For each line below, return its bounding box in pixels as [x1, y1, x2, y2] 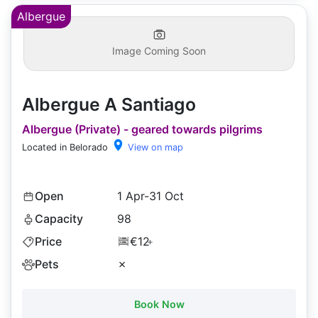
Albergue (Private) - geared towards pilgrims [22, 122, 263, 137]
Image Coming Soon [112, 45, 206, 57]
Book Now [133, 298, 185, 311]
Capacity [35, 212, 83, 226]
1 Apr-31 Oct [116, 189, 184, 204]
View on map [125, 142, 184, 153]
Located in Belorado [22, 142, 108, 153]
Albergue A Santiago [22, 94, 196, 116]
